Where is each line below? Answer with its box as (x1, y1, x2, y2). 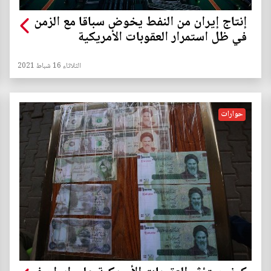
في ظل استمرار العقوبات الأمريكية (78, 27, 247, 50)
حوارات (221, 108, 243, 122)
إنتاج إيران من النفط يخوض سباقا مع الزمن (34, 11, 247, 34)
